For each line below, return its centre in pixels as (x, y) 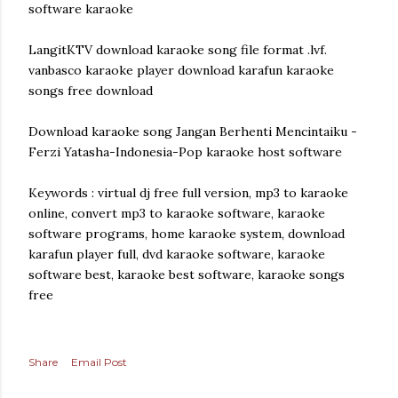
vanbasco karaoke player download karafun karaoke (181, 70)
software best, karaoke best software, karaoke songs (187, 275)
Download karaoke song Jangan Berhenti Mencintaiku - (193, 131)
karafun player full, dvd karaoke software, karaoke (177, 254)
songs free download (91, 91)
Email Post (99, 362)
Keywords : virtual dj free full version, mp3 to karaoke (188, 193)
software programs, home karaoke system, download (187, 234)
